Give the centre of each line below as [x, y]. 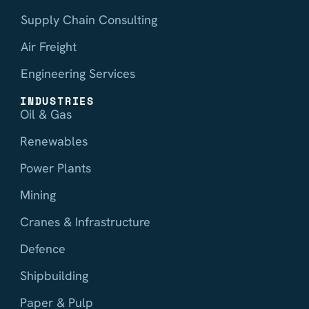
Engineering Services [78, 74]
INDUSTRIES [57, 101]
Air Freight [49, 47]
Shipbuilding [54, 276]
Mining [38, 195]
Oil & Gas [46, 114]
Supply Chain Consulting [89, 20]
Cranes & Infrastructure [85, 222]
